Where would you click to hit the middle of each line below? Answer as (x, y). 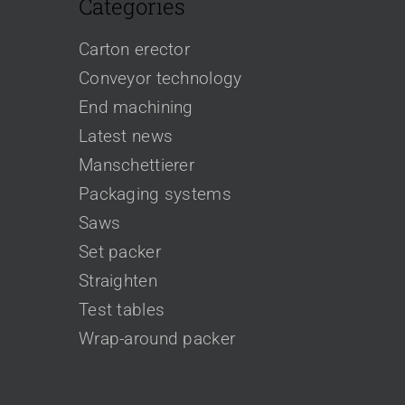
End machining (136, 108)
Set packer (120, 252)
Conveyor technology (160, 79)
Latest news (126, 137)
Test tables (122, 310)
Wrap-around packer (157, 339)
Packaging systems (155, 194)
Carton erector (134, 50)
